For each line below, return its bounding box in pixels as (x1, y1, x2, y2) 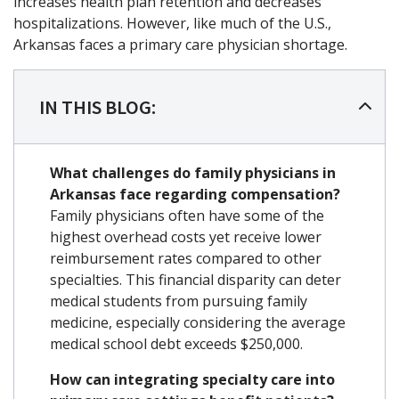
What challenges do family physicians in (50, 162, 336, 183)
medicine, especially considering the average (50, 312, 346, 332)
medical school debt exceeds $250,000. (50, 333, 303, 354)
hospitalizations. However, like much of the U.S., (13, 12, 331, 33)
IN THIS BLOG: (39, 94, 156, 119)
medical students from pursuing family (50, 290, 307, 311)
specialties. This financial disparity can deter (50, 269, 341, 289)
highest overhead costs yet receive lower (50, 226, 322, 247)
